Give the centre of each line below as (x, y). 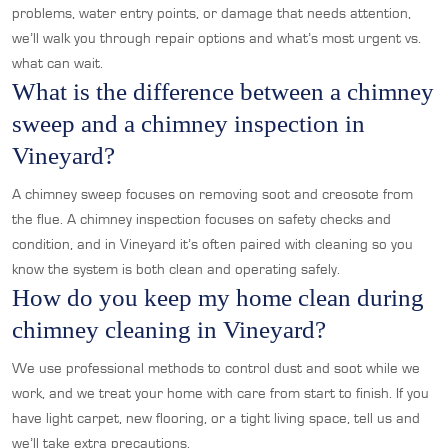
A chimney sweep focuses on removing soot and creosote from (212, 194)
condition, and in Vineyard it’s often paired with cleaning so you (212, 244)
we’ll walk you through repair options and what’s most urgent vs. (216, 38)
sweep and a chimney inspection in (188, 123)
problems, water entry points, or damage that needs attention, (211, 13)
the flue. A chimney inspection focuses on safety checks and (201, 219)
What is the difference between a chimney (223, 91)
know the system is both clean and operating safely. (176, 269)
